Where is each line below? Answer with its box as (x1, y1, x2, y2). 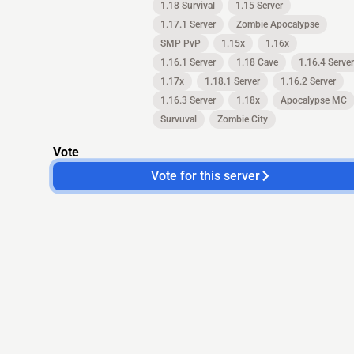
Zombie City (217, 114, 268, 125)
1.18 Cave (236, 57, 278, 68)
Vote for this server (151, 168, 260, 183)
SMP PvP (160, 38, 201, 49)
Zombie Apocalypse (236, 19, 319, 30)
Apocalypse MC (281, 95, 347, 106)
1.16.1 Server (160, 57, 216, 68)
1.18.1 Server (205, 76, 260, 87)
